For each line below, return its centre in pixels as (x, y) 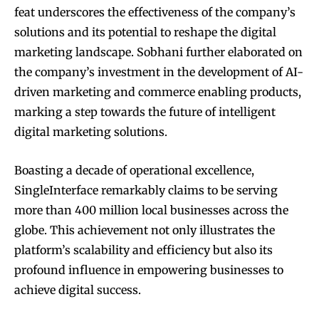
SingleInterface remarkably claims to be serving (146, 190)
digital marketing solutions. (91, 132)
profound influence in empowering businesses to (149, 270)
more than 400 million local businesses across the (151, 210)
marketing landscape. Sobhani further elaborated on (158, 52)
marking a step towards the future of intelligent (145, 112)
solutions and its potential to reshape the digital (145, 32)
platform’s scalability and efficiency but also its (143, 250)
